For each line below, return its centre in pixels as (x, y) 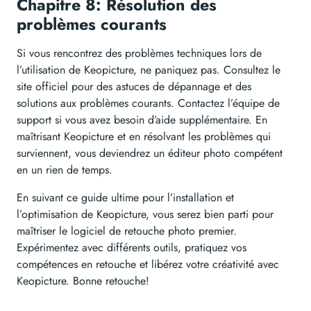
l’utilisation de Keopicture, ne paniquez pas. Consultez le (149, 70)
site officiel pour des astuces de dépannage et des (134, 87)
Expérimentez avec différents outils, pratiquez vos (132, 248)
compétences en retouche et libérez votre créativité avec (148, 264)
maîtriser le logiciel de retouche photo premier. (127, 231)
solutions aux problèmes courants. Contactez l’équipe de (148, 103)
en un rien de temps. (65, 170)
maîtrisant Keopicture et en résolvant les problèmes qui (144, 137)
